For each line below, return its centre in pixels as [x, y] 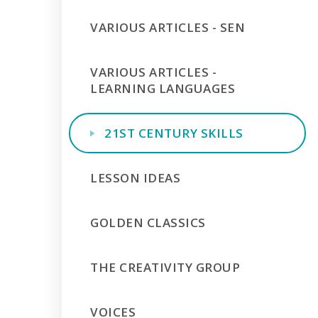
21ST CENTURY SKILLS [174, 133]
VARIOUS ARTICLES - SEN [168, 27]
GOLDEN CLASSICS [148, 223]
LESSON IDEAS [136, 178]
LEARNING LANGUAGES [163, 88]
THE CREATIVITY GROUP [165, 267]
